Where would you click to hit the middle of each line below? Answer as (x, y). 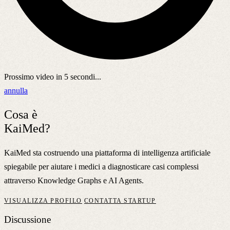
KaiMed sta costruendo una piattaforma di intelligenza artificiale (107, 152)
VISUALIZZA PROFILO (43, 200)
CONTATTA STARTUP (120, 200)
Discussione (27, 220)
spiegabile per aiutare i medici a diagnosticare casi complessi (101, 166)
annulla (16, 90)
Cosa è (21, 114)
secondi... (85, 76)
